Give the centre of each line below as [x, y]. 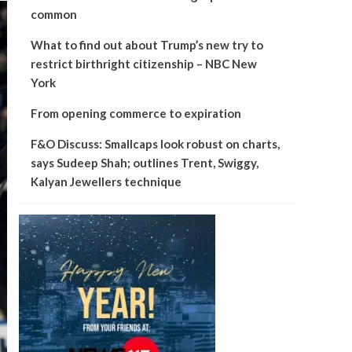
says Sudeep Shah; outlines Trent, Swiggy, [144, 163]
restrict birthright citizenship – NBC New [143, 64]
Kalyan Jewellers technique [106, 181]
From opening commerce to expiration [136, 113]
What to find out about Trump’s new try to [147, 45]
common [53, 14]
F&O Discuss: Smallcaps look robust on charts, [155, 144]
